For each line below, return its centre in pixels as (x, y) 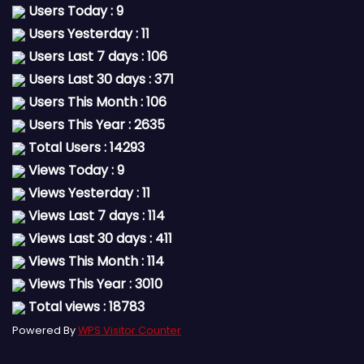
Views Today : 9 (75, 170)
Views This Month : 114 (95, 261)
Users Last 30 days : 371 (100, 79)
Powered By (45, 330)
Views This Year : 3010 (94, 284)
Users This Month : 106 (96, 102)
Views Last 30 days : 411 (99, 238)
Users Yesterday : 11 (87, 34)
